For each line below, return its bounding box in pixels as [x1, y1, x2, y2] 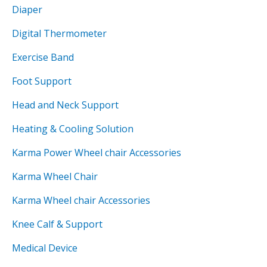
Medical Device [12, 241, 77, 255]
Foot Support [12, 74, 72, 88]
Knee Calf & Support [12, 218, 103, 231]
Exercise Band [12, 51, 74, 64]
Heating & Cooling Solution [12, 122, 133, 136]
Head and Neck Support [12, 98, 119, 112]
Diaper [12, 3, 42, 17]
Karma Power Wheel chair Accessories [12, 146, 181, 160]
